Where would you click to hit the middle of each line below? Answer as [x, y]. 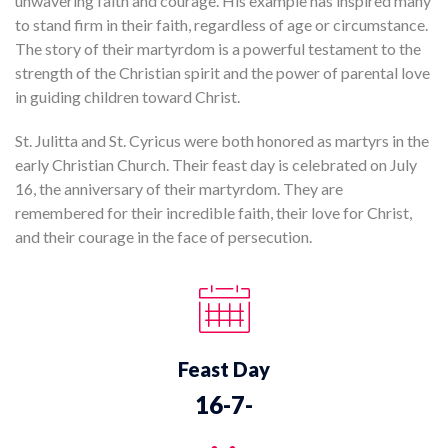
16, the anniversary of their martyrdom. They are [179, 189]
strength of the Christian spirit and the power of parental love [222, 73]
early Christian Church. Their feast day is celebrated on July [216, 165]
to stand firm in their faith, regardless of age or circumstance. [221, 25]
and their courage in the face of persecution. [163, 237]
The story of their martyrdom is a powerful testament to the [218, 49]
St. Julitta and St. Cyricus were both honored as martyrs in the [222, 141]
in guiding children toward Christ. [127, 97]
